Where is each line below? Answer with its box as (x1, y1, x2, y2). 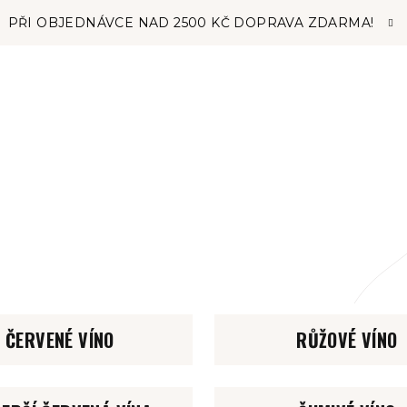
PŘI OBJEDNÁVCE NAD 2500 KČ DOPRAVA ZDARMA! (7, 15, 374, 31)
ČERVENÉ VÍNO (5, 326, 114, 353)
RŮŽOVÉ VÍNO (296, 326, 398, 353)
